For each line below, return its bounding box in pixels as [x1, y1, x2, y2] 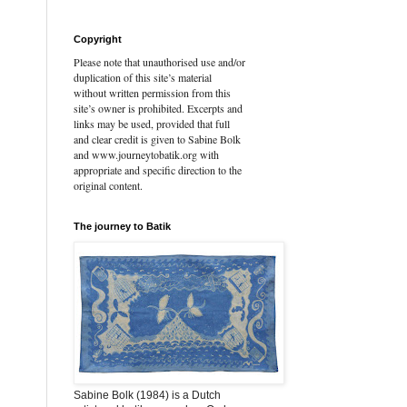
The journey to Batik [74, 221, 171, 232]
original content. [74, 178, 143, 193]
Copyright [74, 34, 122, 45]
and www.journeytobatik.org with [74, 147, 219, 162]
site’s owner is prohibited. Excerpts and [74, 101, 243, 115]
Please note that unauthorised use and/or [74, 55, 245, 69]
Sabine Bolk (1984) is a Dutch [74, 389, 221, 402]
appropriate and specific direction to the [74, 163, 242, 177]
